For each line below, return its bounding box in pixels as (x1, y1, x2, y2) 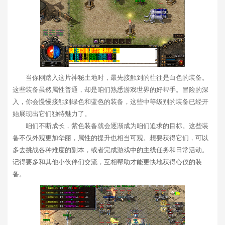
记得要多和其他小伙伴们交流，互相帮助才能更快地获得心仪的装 (13, 158, 202, 166)
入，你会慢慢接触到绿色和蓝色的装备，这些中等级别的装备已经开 (13, 97, 208, 105)
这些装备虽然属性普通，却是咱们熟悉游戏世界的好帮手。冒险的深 (13, 85, 208, 93)
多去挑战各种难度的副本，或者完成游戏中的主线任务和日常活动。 (13, 146, 208, 154)
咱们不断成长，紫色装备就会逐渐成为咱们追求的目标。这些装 (26, 122, 208, 130)
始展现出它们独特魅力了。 (13, 109, 91, 118)
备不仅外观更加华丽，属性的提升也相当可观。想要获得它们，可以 (13, 134, 208, 142)
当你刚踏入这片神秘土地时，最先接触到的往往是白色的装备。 (26, 73, 208, 81)
